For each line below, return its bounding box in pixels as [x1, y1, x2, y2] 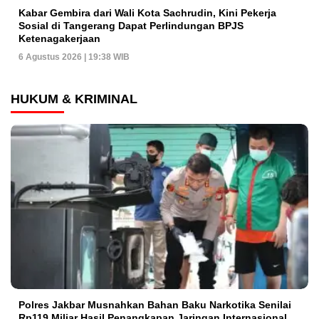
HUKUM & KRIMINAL [11, 92, 137, 107]
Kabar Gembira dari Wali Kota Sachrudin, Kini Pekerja [19, 7, 276, 19]
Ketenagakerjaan [19, 33, 100, 45]
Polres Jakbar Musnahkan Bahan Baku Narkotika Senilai [19, 299, 291, 311]
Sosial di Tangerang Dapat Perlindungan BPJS [19, 20, 244, 32]
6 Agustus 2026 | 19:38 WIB [19, 52, 130, 63]
